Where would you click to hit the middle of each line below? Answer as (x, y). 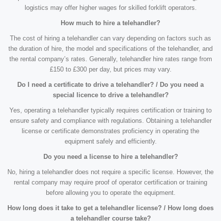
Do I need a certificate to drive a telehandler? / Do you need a (110, 85)
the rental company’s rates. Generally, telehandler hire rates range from (110, 59)
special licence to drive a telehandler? (110, 95)
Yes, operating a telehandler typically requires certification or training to (110, 110)
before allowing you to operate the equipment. (110, 193)
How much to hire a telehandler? (110, 23)
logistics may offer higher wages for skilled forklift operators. (110, 8)
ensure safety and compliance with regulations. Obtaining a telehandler (110, 121)
